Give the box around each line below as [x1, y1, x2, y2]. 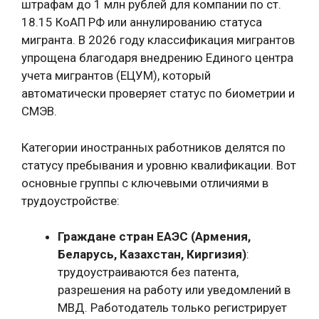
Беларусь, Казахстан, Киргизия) [58, 247, 246, 261]
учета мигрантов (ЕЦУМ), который [21, 68, 211, 83]
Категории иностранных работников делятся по [21, 140, 286, 155]
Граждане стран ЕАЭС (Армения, [58, 229, 251, 244]
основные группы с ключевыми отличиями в [21, 175, 268, 190]
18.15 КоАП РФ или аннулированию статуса [21, 15, 262, 29]
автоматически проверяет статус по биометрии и [21, 86, 295, 100]
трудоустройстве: [21, 193, 120, 208]
